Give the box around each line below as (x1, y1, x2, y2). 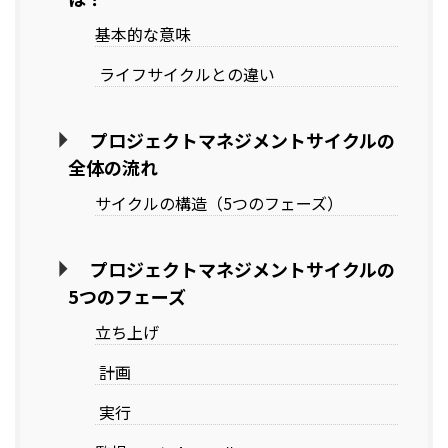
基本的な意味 (95, 22, 191, 47)
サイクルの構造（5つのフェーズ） (95, 191, 343, 216)
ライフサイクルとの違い (95, 62, 275, 87)
